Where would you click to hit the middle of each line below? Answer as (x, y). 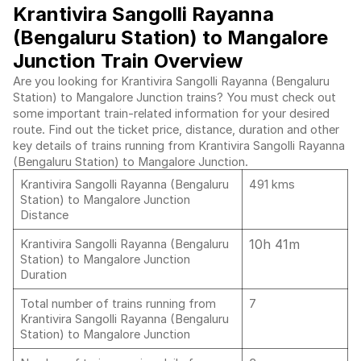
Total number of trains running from (118, 304)
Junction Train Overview (128, 61)
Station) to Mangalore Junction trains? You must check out (174, 98)
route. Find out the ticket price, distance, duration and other (176, 130)
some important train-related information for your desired (171, 114)
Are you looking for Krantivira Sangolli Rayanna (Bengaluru (171, 81)
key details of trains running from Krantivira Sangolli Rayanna (179, 146)
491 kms (272, 185)
